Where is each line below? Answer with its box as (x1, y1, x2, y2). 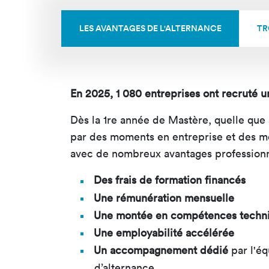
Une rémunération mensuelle (94, 190, 234, 205)
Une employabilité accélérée (94, 225, 234, 240)
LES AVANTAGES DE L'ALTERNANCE (79, 22, 222, 35)
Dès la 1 (70, 113, 107, 127)
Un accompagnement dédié (94, 243, 231, 258)
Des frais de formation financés (94, 173, 246, 187)
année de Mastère (117, 113, 208, 127)
